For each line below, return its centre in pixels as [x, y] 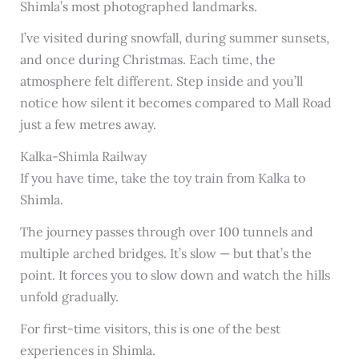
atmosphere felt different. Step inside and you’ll [161, 81]
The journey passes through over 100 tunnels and [166, 232]
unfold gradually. [69, 297]
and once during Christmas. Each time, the [147, 60]
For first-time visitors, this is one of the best [150, 328]
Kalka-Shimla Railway [83, 157]
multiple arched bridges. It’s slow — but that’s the [165, 254]
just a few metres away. [88, 125]
